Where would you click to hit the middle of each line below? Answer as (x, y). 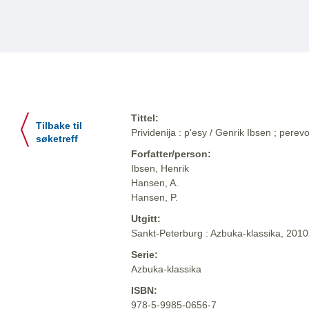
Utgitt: (146, 219)
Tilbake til (59, 126)
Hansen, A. (155, 183)
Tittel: (145, 118)
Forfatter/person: (171, 154)
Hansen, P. (154, 198)
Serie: (144, 255)
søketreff (57, 139)
